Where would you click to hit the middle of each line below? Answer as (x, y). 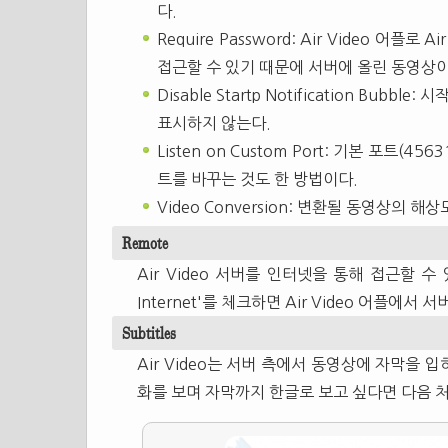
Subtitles (149, 332)
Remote (145, 242)
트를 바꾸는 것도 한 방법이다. (257, 178)
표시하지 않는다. (214, 122)
